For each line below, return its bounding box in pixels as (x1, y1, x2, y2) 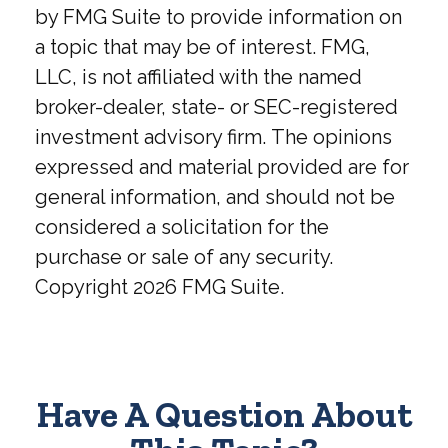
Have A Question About (36, 392, 412, 436)
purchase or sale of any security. (35, 244, 333, 269)
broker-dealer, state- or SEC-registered (35, 94, 398, 119)
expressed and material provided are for (35, 154, 409, 179)
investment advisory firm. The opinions (35, 124, 392, 149)
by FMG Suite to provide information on (35, 4, 402, 29)
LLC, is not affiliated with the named (35, 64, 362, 89)
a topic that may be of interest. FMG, (35, 34, 370, 59)
